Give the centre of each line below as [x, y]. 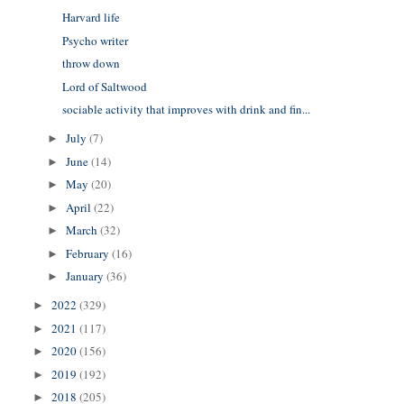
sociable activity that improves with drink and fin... [186, 110]
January [87, 276]
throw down [91, 64]
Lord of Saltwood [104, 86]
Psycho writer [95, 40]
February [89, 253]
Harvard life [91, 18]
